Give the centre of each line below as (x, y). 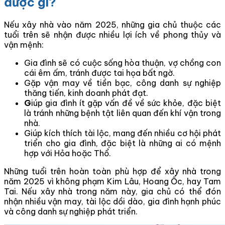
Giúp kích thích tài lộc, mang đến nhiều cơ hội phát (123, 133)
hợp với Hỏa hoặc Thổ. (68, 153)
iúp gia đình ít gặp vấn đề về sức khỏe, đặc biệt (126, 103)
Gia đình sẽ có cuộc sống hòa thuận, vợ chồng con (123, 63)
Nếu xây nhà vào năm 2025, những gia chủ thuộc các (113, 25)
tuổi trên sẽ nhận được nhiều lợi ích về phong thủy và (113, 35)
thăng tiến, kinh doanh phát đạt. (86, 93)
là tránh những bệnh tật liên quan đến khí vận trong (123, 113)
